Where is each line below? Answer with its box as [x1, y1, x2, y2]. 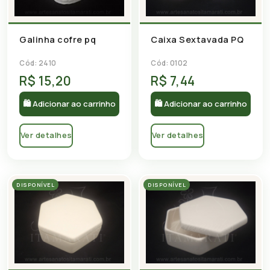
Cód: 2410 [19, 58, 57, 67]
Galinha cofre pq [19, 33, 96, 45]
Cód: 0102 [151, 58, 188, 67]
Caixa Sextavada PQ [151, 33, 243, 45]
